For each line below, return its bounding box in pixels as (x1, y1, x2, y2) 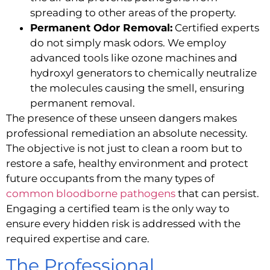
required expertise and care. (6, 232, 149, 245)
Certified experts (172, 21, 259, 34)
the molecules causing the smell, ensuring (30, 81, 245, 94)
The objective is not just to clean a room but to (6, 142, 242, 154)
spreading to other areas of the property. (30, 6, 236, 19)
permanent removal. (30, 96, 135, 109)
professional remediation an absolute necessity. (6, 127, 248, 139)
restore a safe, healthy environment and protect (6, 157, 248, 169)
